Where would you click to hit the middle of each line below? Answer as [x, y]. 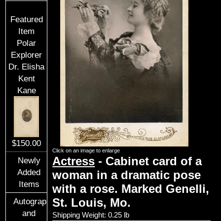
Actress [74, 161]
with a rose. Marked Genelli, [131, 188]
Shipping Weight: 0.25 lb [91, 215]
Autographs [35, 202]
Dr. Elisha [27, 67]
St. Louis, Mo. [92, 202]
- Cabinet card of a [148, 161]
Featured [26, 19]
